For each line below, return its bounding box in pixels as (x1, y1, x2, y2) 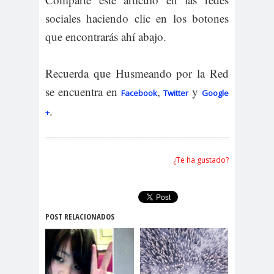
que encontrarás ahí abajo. (45, 28, 166, 44)
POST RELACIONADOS (45, 210, 114, 222)
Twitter (163, 87, 189, 98)
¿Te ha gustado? (173, 154, 229, 165)
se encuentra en (45, 83, 121, 99)
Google (202, 87, 229, 98)
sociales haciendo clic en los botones (45, 10, 229, 26)
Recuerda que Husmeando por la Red (45, 65, 229, 81)
